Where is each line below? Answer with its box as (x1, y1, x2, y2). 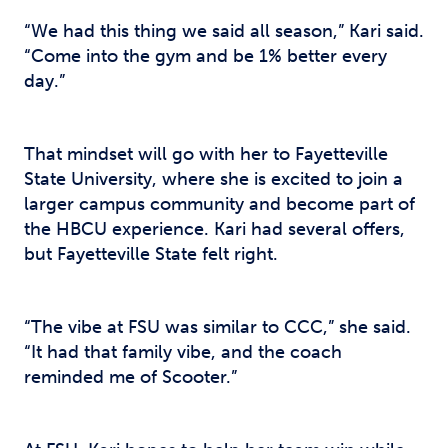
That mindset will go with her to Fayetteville (24, 143, 388, 165)
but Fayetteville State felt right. (24, 243, 278, 265)
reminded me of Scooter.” (24, 366, 237, 388)
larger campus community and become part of (24, 193, 415, 215)
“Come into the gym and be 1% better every (24, 45, 387, 67)
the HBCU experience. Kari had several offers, (24, 218, 405, 240)
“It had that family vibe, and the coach (24, 341, 342, 363)
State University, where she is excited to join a (24, 168, 403, 190)
